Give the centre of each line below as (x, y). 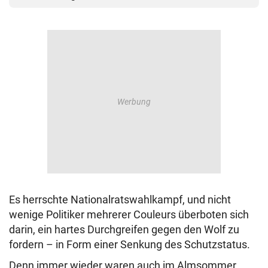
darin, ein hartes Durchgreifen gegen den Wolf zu (124, 230)
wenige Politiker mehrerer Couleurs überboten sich (129, 215)
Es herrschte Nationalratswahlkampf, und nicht (120, 200)
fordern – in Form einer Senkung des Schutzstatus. (130, 245)
